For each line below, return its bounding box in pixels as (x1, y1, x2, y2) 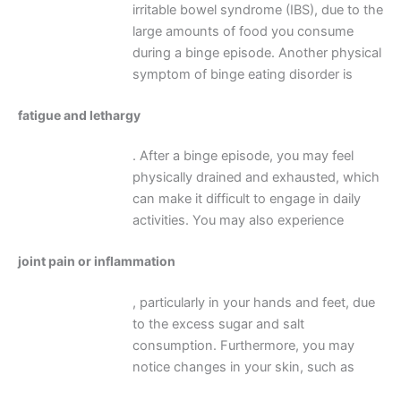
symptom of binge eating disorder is (132, 66, 353, 83)
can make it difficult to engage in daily (132, 191, 361, 208)
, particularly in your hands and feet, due (132, 294, 375, 311)
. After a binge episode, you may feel (132, 148, 354, 165)
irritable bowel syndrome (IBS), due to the (132, 2, 383, 19)
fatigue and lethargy (18, 107, 141, 123)
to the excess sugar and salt (132, 315, 304, 332)
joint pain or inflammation (18, 253, 175, 269)
